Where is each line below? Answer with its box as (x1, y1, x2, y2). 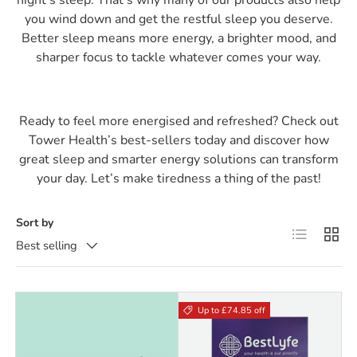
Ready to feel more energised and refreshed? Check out (18, 112, 339, 130)
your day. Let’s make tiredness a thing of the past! (36, 169, 321, 187)
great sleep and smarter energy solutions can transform (18, 150, 339, 168)
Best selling (16, 237, 77, 253)
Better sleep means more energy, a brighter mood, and (21, 29, 336, 47)
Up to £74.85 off (197, 304, 265, 317)
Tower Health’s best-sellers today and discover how (28, 131, 329, 149)
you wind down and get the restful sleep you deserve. (24, 10, 333, 28)
